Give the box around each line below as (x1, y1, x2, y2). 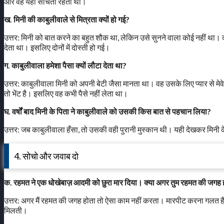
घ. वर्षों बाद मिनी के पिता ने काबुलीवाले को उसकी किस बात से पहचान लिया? (4, 106, 211, 116)
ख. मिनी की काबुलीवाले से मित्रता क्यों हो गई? (4, 14, 129, 24)
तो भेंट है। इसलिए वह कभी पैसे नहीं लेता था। (4, 88, 128, 98)
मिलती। (4, 205, 27, 215)
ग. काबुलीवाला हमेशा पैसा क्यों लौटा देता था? (4, 60, 126, 70)
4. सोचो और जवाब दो (14, 150, 78, 162)
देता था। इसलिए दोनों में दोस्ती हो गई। (4, 42, 110, 52)
